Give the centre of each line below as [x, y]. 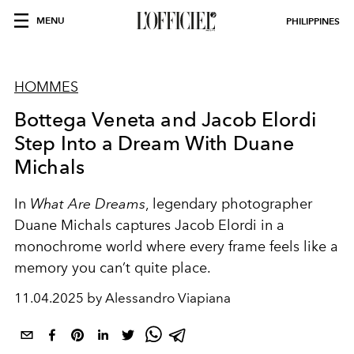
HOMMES [46, 87]
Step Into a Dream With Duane [154, 143]
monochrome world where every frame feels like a [176, 247]
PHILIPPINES [313, 21]
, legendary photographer [229, 204]
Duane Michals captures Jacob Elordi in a [149, 225]
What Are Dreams [88, 203]
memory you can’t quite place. [113, 268]
